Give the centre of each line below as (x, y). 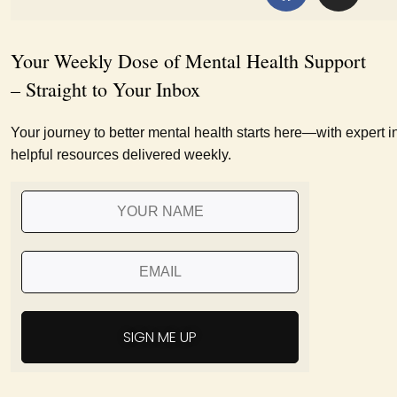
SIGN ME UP (160, 337)
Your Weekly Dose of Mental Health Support (188, 61)
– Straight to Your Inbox (105, 89)
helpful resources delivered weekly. (121, 155)
